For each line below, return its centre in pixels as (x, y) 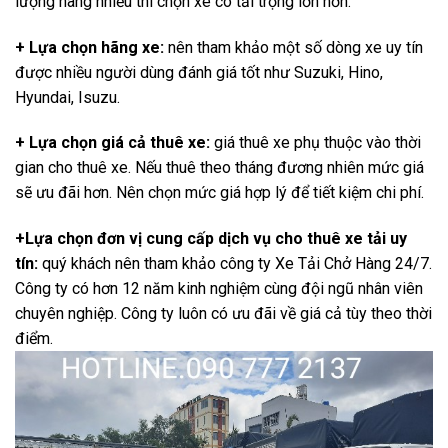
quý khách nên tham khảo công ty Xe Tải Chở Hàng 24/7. (235, 264)
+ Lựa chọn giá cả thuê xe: (114, 143)
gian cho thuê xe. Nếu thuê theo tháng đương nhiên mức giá (219, 168)
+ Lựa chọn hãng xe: (91, 47)
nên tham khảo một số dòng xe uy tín (295, 47)
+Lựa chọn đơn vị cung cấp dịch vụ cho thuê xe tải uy (211, 239)
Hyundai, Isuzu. (67, 97)
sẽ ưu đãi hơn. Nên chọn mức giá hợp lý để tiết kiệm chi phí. (219, 193)
